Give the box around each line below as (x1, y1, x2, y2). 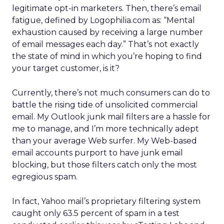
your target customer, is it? (12, 63, 119, 73)
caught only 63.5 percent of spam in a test (12, 208, 179, 218)
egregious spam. (12, 172, 77, 181)
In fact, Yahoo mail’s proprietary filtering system (12, 196, 200, 206)
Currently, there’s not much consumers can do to (12, 88, 210, 97)
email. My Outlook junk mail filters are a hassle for (12, 112, 210, 121)
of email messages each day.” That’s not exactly (12, 39, 199, 49)
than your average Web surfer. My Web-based (12, 136, 197, 145)
